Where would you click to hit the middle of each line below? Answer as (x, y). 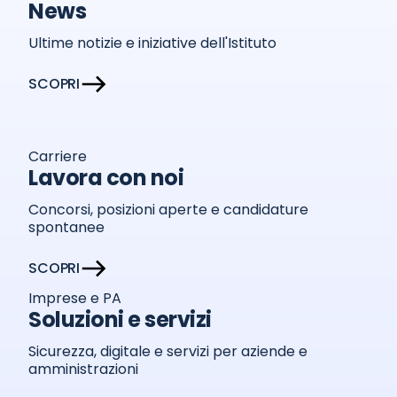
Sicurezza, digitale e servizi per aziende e (168, 351)
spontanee (66, 227)
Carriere (58, 156)
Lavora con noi (106, 178)
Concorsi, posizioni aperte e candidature (168, 210)
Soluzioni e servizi (120, 319)
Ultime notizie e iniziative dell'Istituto (152, 43)
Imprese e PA (75, 298)
